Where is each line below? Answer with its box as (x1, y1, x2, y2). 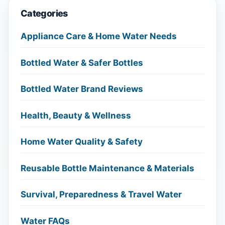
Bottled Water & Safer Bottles (21, 57, 143, 68)
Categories (21, 8, 68, 19)
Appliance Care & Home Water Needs (21, 31, 177, 41)
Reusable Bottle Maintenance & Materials (21, 163, 194, 173)
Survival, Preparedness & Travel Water (21, 189, 182, 199)
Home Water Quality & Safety (21, 137, 143, 147)
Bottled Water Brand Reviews (21, 84, 143, 94)
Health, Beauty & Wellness (21, 110, 131, 121)
